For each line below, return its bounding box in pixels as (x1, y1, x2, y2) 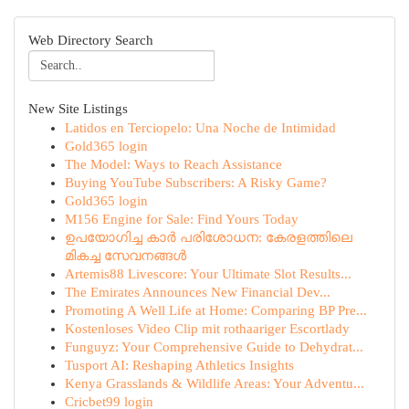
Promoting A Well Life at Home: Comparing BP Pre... (65, 303, 367, 318)
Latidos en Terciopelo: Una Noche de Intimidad (65, 121, 336, 135)
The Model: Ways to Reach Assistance (65, 157, 282, 172)
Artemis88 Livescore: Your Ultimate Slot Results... (65, 267, 351, 281)
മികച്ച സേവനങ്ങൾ (65, 248, 186, 263)
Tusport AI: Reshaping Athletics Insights (65, 358, 294, 372)
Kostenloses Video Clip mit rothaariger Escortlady (65, 321, 350, 336)
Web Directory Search (28, 33, 153, 47)
